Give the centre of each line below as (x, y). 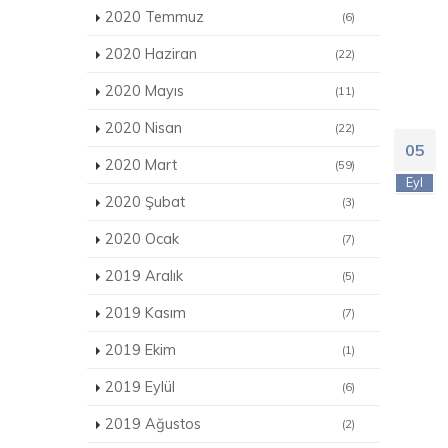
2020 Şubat (145, 202)
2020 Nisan (143, 128)
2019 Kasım (145, 313)
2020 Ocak (142, 239)
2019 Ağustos (153, 424)
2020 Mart (141, 165)
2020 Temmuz (154, 17)
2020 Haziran (151, 54)
